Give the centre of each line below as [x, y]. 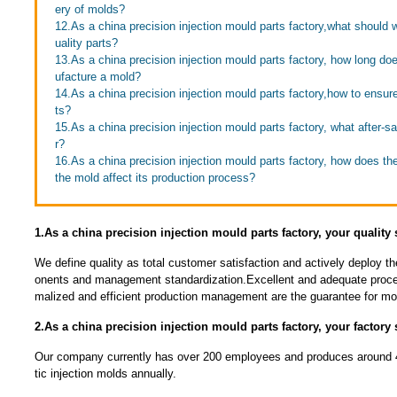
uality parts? [86, 43]
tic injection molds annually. [105, 374]
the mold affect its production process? [155, 178]
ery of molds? [90, 9]
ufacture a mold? [97, 77]
